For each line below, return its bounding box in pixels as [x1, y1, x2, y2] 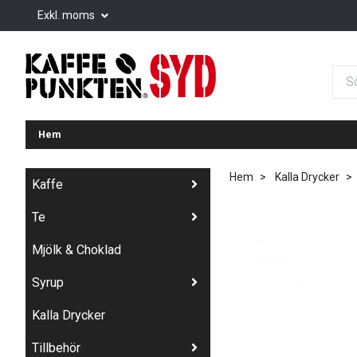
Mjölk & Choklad [32, 241, 121, 257]
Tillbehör [32, 339, 80, 355]
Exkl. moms [37, 9, 97, 22]
